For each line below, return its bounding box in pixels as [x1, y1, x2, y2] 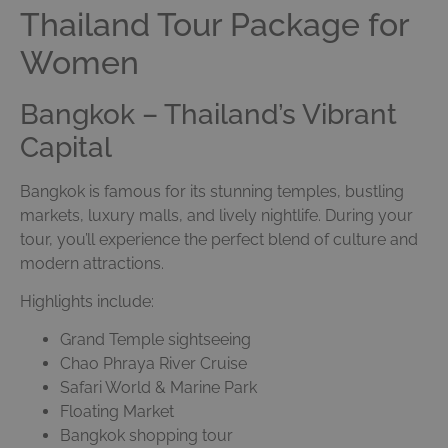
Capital [20, 130, 112, 164]
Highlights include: [20, 291, 154, 311]
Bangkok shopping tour [60, 426, 233, 446]
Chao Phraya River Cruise [60, 354, 247, 374]
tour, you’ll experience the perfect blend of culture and [20, 229, 418, 249]
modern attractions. [20, 253, 164, 273]
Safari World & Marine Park [60, 378, 257, 398]
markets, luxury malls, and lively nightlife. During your [20, 205, 413, 225]
